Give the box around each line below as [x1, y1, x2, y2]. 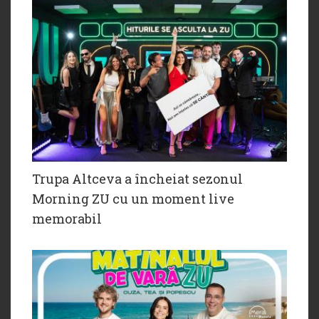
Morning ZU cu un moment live [32, 190, 234, 208]
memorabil [32, 210, 102, 228]
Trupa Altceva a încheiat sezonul [32, 170, 243, 188]
